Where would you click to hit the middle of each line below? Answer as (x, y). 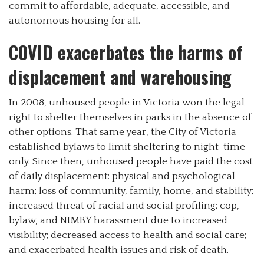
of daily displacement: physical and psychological (122, 176)
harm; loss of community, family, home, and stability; (131, 191)
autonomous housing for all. (75, 20)
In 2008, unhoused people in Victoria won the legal (127, 102)
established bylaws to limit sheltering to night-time (127, 146)
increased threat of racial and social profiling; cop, (124, 205)
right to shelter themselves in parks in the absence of (130, 117)
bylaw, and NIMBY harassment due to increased (118, 220)
